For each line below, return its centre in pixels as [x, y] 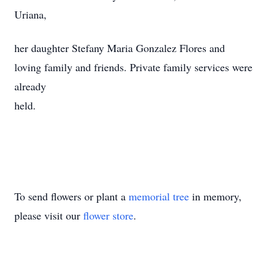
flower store [108, 215]
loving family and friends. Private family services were [133, 67]
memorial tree [159, 196]
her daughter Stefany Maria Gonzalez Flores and [120, 48]
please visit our [49, 215]
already [30, 86]
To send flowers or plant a [71, 196]
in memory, [215, 196]
